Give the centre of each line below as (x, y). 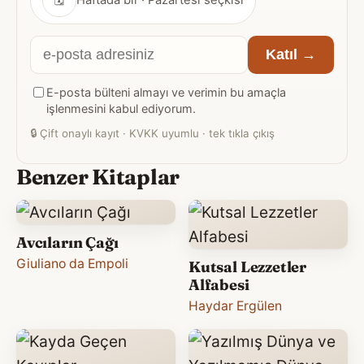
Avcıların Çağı (67, 242)
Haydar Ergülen (235, 305)
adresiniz (63, 95)
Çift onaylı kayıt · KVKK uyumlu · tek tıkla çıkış (156, 133)
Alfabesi (219, 284)
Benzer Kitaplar (98, 176)
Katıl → (291, 54)
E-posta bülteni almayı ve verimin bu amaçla (166, 92)
